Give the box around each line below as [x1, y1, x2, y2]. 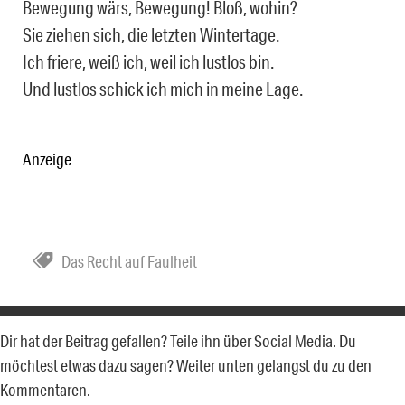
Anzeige [23, 149, 71, 170]
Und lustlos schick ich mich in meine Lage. [23, 78, 303, 100]
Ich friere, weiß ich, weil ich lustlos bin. [23, 51, 274, 73]
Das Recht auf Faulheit [61, 251, 197, 272]
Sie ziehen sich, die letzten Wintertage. [23, 24, 279, 46]
